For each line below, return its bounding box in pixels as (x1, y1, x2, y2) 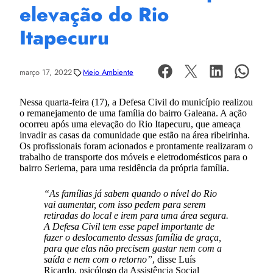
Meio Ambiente (83, 66, 133, 79)
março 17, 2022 (19, 66, 72, 79)
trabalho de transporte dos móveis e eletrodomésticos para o (19, 151, 247, 162)
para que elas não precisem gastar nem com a (44, 243, 222, 253)
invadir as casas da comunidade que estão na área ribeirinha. (19, 129, 250, 140)
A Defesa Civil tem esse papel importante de (44, 221, 214, 232)
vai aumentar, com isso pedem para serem (44, 199, 206, 210)
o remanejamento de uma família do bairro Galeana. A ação (19, 107, 247, 118)
